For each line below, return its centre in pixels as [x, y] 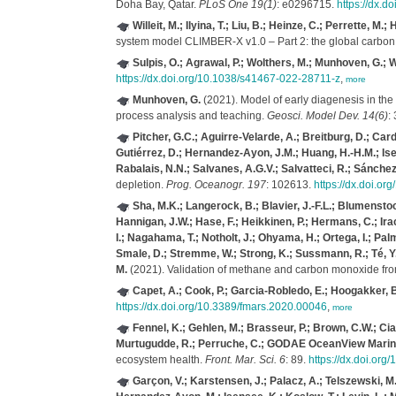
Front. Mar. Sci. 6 [245, 360]
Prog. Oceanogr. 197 [216, 185]
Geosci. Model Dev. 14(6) [327, 116]
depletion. [141, 185]
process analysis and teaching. [191, 116]
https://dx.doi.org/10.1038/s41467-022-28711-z [228, 79]
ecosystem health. [160, 360]
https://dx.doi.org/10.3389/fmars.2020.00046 [221, 307]
